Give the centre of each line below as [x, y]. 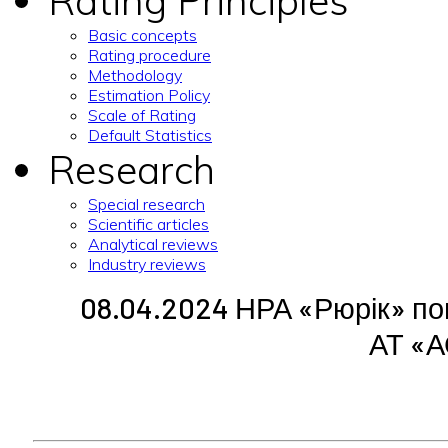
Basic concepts [142, 35]
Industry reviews [147, 264]
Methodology [135, 75]
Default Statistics [150, 135]
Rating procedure [149, 55]
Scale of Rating [142, 115]
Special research [146, 204]
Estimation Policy [149, 95]
